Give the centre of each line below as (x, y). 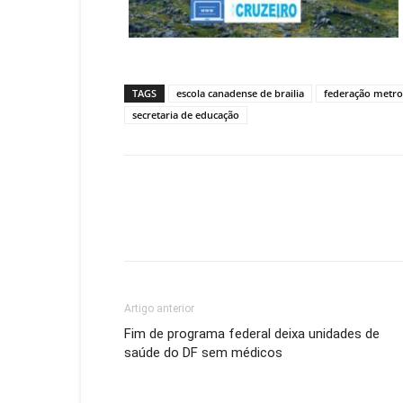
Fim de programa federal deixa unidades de (252, 334)
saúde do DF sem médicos (203, 353)
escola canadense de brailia (240, 93)
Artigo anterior (159, 309)
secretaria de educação (186, 115)
